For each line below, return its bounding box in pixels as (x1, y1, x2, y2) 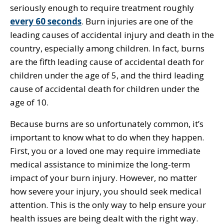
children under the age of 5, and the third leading (10, 69, 204, 81)
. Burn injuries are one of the (81, 15, 193, 27)
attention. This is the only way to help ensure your (10, 198, 206, 210)
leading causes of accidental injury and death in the (10, 28, 214, 40)
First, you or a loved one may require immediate (10, 144, 200, 156)
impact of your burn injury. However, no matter (10, 171, 197, 183)
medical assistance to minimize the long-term (10, 158, 190, 170)
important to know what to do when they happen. (10, 131, 206, 143)
